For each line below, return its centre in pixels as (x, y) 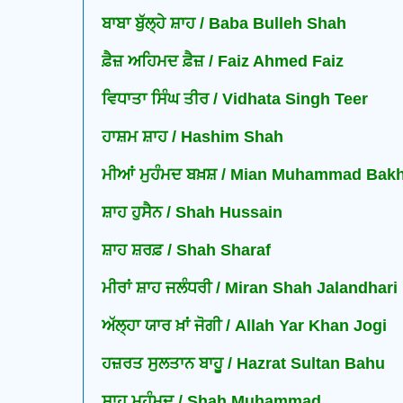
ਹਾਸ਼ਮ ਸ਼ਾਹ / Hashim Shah (193, 137)
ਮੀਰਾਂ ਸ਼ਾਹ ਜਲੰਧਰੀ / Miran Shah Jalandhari (250, 288)
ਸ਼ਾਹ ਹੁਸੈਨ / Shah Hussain (192, 213)
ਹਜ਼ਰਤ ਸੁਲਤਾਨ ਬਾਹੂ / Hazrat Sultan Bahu (243, 364)
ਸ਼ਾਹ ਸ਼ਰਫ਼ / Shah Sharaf (186, 251)
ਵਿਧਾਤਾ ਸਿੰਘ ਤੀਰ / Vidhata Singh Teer (235, 99)
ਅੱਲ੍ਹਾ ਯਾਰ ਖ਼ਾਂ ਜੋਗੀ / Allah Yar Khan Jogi (244, 326)
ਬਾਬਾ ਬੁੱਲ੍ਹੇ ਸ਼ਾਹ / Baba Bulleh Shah (224, 24)
